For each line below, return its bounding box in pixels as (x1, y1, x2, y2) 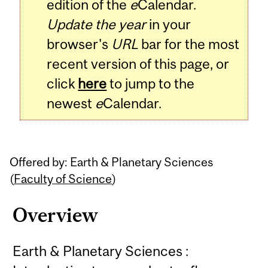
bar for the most (138, 36, 240, 53)
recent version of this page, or (47, 56, 230, 72)
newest (47, 95, 96, 112)
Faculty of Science (14, 171, 112, 185)
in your (146, 16, 191, 33)
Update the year (47, 16, 147, 33)
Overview (13, 203, 99, 226)
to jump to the (106, 75, 195, 92)
